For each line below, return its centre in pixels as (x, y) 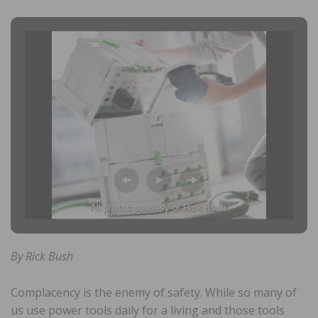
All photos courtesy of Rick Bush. (159, 207)
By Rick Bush (42, 256)
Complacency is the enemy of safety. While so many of (154, 292)
